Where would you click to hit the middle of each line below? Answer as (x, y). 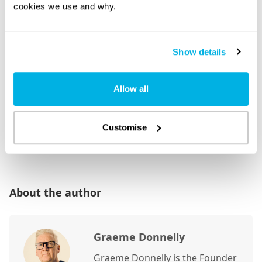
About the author (55, 193)
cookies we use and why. (65, 6)
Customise (124, 127)
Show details (199, 51)
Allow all (131, 89)
